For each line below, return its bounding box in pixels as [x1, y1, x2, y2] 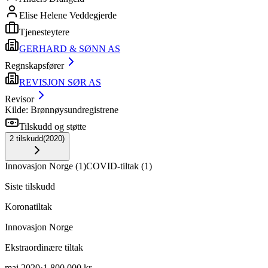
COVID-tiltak [86, 160, 139, 171]
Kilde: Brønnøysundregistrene [5, 104, 118, 115]
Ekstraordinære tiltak [5, 242, 83, 252]
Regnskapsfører [5, 60, 64, 71]
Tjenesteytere [19, 26, 69, 37]
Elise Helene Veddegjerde [19, 10, 117, 20]
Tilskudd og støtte [19, 121, 86, 132]
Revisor [5, 93, 34, 104]
